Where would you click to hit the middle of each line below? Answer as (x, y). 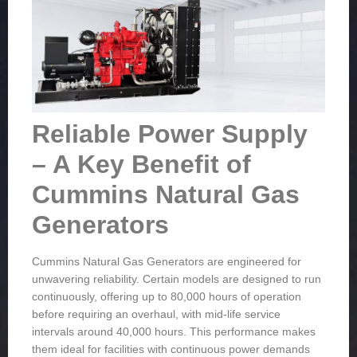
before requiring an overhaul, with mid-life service (156, 314)
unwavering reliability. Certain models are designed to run (177, 279)
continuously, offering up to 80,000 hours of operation (167, 297)
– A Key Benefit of (141, 165)
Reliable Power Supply (170, 134)
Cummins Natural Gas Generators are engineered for (167, 262)
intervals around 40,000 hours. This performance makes (174, 332)
